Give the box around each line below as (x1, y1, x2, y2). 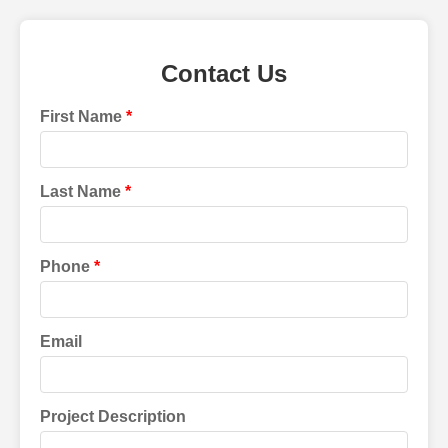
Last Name (40, 182, 121, 200)
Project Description (40, 407, 186, 425)
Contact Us (161, 59, 287, 87)
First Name (40, 107, 122, 125)
